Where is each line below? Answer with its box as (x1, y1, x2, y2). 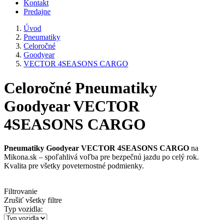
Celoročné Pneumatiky (4, 79, 157, 97)
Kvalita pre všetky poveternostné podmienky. (4, 162, 144, 170)
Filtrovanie (4, 187, 37, 196)
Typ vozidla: (4, 205, 43, 214)
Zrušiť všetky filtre (4, 196, 62, 205)
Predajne (24, 7, 51, 16)
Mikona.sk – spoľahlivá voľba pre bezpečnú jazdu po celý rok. (4, 153, 199, 162)
